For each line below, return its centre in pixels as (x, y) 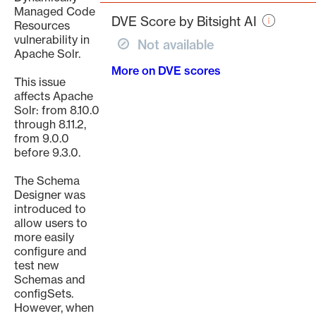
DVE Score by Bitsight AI (184, 21)
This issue (40, 82)
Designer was (50, 195)
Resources (42, 25)
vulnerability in (52, 39)
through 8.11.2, (50, 124)
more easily (44, 237)
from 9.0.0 (42, 138)
